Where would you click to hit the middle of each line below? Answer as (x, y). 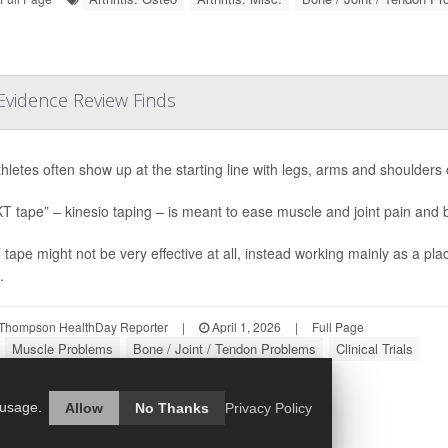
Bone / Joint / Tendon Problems (224, 348)
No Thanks (172, 407)
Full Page (337, 326)
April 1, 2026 (244, 326)
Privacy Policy (268, 407)
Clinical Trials (374, 348)
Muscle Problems (62, 348)
